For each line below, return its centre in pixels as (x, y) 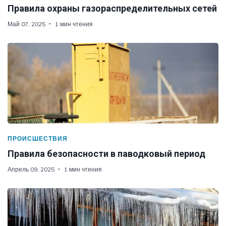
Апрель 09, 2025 (31, 169)
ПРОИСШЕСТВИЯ (38, 138)
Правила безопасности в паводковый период (106, 153)
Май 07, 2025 (26, 24)
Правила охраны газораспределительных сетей (112, 8)
